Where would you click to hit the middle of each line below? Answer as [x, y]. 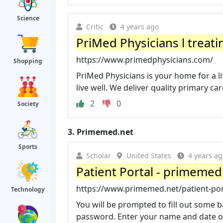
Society [28, 104]
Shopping [28, 61]
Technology [28, 189]
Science [28, 18]
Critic [95, 26]
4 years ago [140, 26]
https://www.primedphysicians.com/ [145, 59]
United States [149, 155]
